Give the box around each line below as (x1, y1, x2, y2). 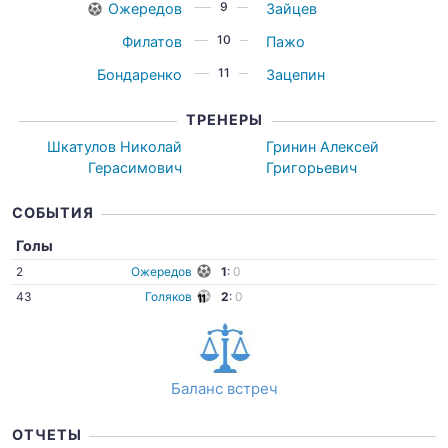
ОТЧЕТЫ (12, 426, 82, 443)
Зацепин (266, 66, 326, 83)
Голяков (145, 289, 193, 304)
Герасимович (87, 159, 182, 176)
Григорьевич (266, 159, 358, 176)
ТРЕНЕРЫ (185, 111, 263, 128)
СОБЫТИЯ (12, 204, 94, 221)
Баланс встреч (170, 379, 278, 398)
